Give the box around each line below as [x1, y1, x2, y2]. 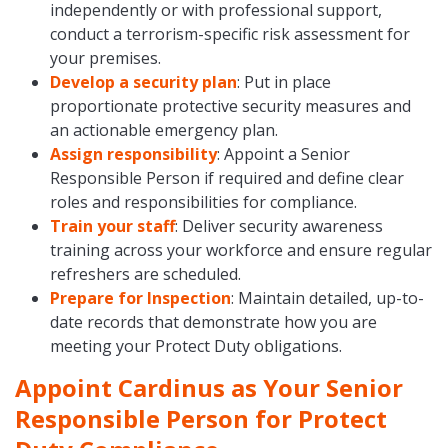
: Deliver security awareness [174, 215, 383, 238]
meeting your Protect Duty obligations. [49, 335, 342, 358]
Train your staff [49, 215, 175, 238]
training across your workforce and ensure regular [49, 239, 432, 262]
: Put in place [236, 71, 331, 94]
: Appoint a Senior [216, 143, 350, 166]
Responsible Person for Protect [15, 402, 387, 436]
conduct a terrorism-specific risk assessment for [49, 23, 410, 46]
